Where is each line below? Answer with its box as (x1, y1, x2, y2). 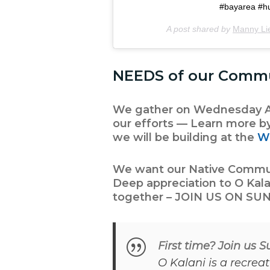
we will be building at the (113, 131, 257, 145)
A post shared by (166, 24, 233, 34)
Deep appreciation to (113, 177, 234, 190)
